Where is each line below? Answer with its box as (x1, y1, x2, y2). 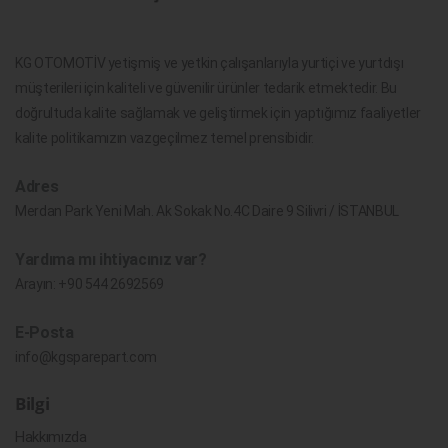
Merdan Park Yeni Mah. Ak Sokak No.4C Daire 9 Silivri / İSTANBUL (15, 202, 399, 219)
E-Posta (15, 322, 74, 342)
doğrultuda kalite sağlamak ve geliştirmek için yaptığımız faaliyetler (15, 104, 421, 121)
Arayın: (15, 275, 59, 292)
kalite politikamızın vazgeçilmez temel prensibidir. (15, 129, 315, 146)
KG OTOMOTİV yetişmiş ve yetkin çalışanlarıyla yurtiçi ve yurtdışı (15, 54, 404, 71)
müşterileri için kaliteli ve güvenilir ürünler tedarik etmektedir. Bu (15, 79, 397, 96)
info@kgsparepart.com (15, 348, 157, 365)
